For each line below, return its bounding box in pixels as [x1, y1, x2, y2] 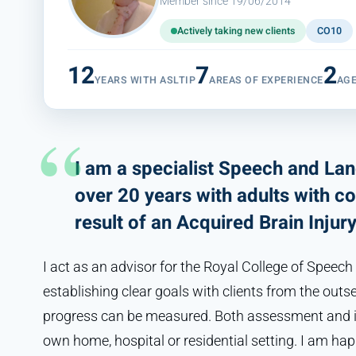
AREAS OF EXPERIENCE [209, 72, 323, 87]
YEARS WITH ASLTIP [94, 72, 196, 87]
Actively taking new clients [176, 23, 295, 38]
